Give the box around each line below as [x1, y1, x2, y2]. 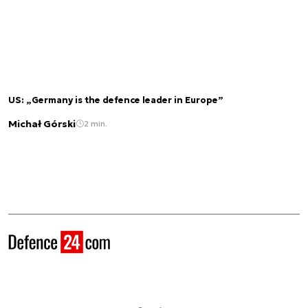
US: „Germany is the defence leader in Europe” [8, 95, 223, 107]
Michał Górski [8, 117, 76, 130]
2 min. [84, 118, 107, 129]
